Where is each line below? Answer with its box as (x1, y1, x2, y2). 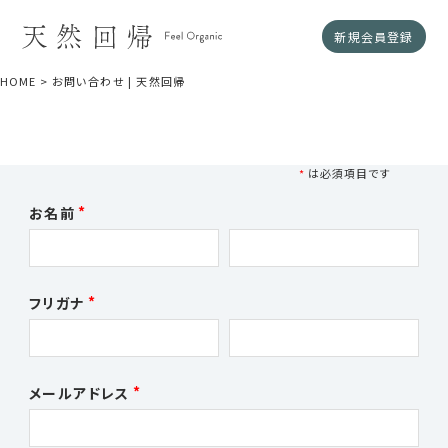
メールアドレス (29, 383, 130, 403)
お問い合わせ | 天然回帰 (51, 73, 186, 89)
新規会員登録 (334, 28, 414, 45)
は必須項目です (307, 165, 391, 181)
